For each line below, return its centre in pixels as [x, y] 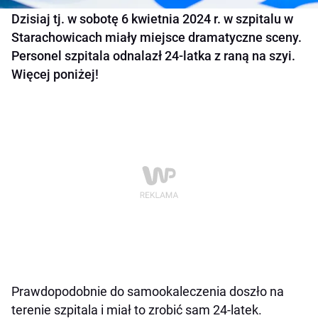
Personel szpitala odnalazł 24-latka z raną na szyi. [153, 56]
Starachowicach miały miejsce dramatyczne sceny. [157, 38]
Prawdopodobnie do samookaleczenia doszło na [148, 292]
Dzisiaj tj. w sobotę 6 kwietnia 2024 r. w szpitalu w [152, 19]
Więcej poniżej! [55, 75]
